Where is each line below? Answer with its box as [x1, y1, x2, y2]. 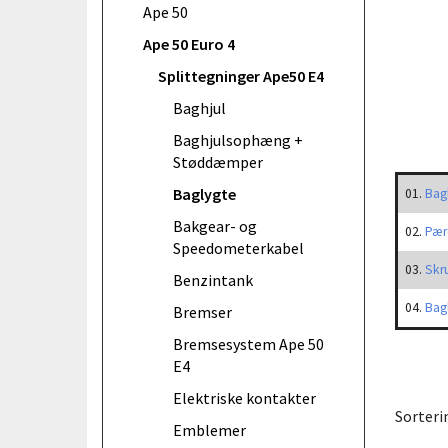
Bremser [173, 301, 232, 322]
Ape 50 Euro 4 [143, 33, 235, 54]
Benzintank [173, 269, 253, 290]
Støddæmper [173, 151, 263, 172]
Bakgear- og [173, 215, 257, 236]
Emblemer [173, 419, 246, 440]
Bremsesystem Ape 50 [173, 333, 324, 354]
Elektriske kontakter [173, 387, 316, 408]
